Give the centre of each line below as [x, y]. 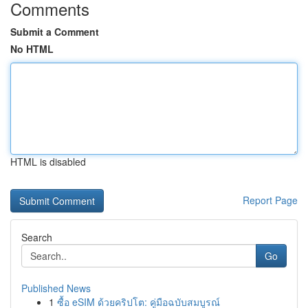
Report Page [270, 200]
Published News [56, 288]
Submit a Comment [55, 32]
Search [37, 237]
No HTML [32, 49]
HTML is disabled [48, 162]
